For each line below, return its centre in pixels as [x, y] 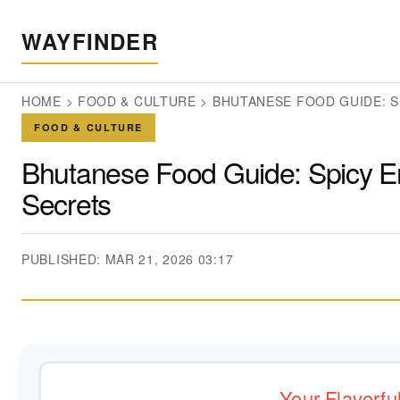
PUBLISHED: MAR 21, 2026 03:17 [128, 259]
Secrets [67, 203]
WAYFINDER [90, 41]
